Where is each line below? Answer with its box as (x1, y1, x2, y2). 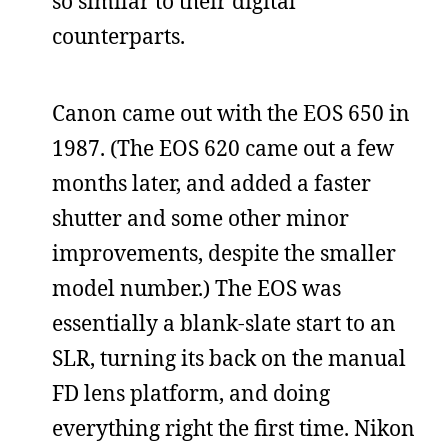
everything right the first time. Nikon (52, 413, 415, 442)
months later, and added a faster (52, 168, 371, 197)
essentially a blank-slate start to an (52, 308, 396, 337)
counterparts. (52, 21, 185, 50)
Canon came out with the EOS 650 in (52, 98, 410, 127)
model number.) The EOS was (52, 273, 341, 302)
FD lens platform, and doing (52, 378, 330, 407)
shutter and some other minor (52, 203, 349, 232)
